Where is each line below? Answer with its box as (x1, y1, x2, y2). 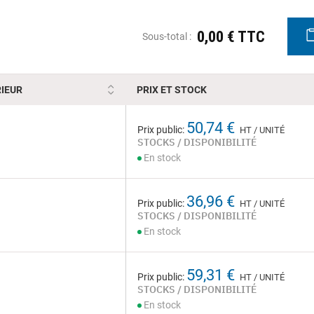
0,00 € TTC (197, 27, 265, 46)
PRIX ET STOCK (137, 83, 207, 96)
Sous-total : (142, 31, 191, 42)
